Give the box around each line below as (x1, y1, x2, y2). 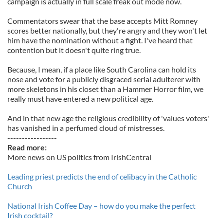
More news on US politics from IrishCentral (7, 152, 151, 162)
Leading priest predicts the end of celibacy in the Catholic (7, 172, 197, 181)
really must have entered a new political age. (7, 94, 153, 103)
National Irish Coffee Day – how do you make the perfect (7, 201, 196, 210)
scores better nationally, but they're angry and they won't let (7, 26, 207, 35)
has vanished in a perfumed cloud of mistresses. (7, 123, 164, 132)
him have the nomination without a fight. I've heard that (7, 36, 193, 45)
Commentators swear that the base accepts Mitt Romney (7, 16, 198, 25)
